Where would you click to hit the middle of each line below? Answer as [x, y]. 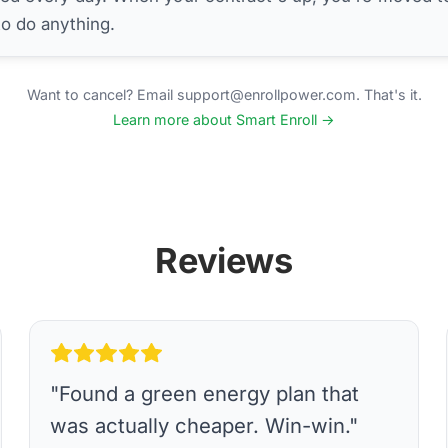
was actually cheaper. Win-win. [200, 425]
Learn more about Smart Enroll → [224, 120]
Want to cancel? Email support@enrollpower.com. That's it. [224, 94]
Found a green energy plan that [209, 393]
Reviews [224, 261]
